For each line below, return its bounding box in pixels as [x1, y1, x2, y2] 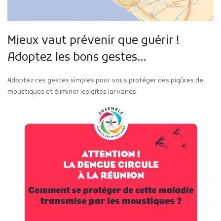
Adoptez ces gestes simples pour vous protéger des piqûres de [7, 76, 203, 85]
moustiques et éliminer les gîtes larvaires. [7, 88, 138, 97]
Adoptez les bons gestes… [7, 50, 147, 66]
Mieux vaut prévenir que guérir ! [7, 34, 180, 49]
